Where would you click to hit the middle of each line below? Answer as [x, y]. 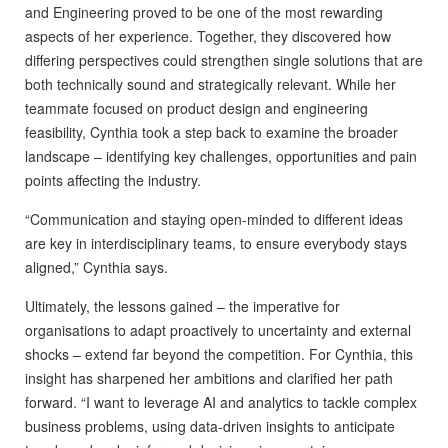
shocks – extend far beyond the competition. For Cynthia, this [219, 353]
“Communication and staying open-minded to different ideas [214, 218]
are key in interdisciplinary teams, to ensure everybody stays [216, 242]
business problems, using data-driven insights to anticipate [210, 425]
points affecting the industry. [113, 179]
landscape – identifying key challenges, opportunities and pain [221, 155]
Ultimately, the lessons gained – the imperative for [182, 305]
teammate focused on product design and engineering [196, 107]
